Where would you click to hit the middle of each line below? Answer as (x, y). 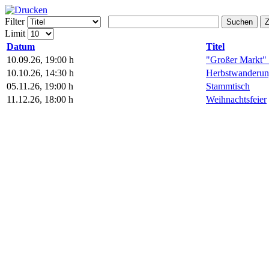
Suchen (240, 22)
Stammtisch (228, 86)
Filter (15, 21)
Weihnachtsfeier (236, 99)
